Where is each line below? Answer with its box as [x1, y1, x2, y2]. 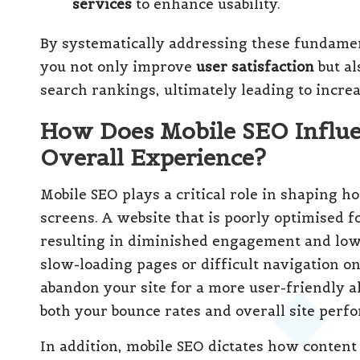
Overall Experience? [40, 143, 266, 173]
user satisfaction [196, 58, 314, 76]
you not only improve [40, 58, 196, 76]
